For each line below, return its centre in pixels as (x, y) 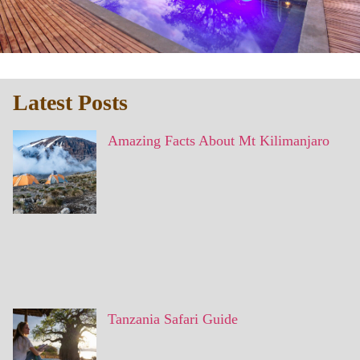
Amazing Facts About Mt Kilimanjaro (219, 141)
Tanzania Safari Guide (173, 319)
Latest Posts (70, 102)
